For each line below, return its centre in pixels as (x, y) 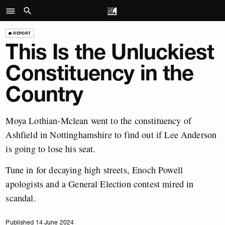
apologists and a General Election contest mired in (100, 184)
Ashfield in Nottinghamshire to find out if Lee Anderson (111, 134)
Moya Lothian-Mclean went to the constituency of (99, 120)
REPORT (22, 33)
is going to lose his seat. (51, 148)
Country (44, 94)
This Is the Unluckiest (110, 52)
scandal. (21, 198)
